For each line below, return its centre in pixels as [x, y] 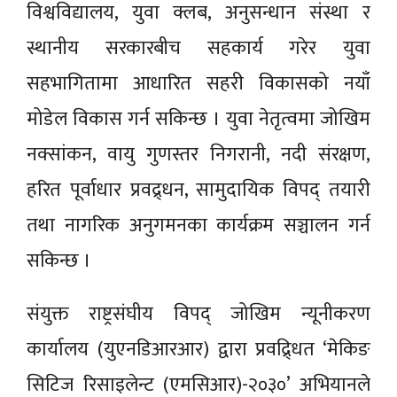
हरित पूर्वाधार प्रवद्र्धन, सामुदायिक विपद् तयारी [198, 190]
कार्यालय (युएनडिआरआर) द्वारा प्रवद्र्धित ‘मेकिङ [198, 349]
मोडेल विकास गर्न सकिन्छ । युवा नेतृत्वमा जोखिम [198, 119]
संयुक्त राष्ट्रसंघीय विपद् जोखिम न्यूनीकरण [198, 314]
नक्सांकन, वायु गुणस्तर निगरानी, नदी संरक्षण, [198, 154]
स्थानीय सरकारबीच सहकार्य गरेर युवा [198, 48]
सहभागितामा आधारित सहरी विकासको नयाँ [198, 83]
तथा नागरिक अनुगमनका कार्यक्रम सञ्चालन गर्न [198, 225]
